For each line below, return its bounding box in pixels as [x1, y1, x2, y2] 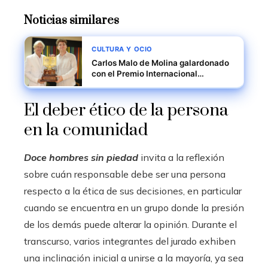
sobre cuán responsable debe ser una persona [24, 168, 226, 180]
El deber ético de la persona [24, 100, 229, 121]
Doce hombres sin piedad [24, 151, 141, 163]
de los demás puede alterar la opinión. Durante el [24, 218, 237, 230]
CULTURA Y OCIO [92, 45, 153, 53]
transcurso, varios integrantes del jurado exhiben [24, 235, 236, 247]
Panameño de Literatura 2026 [92, 80, 207, 89]
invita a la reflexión [141, 151, 224, 163]
